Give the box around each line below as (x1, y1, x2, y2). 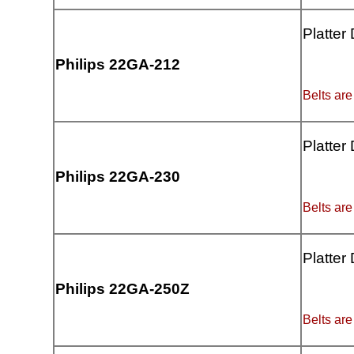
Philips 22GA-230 (55, 168, 181, 186)
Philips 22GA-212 (55, 56, 181, 73)
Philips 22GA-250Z (55, 281, 190, 298)
